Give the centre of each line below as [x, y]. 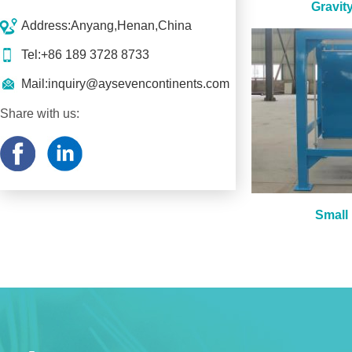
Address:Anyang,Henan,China [106, 26]
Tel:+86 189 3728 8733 [85, 55]
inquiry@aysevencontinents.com [139, 84]
